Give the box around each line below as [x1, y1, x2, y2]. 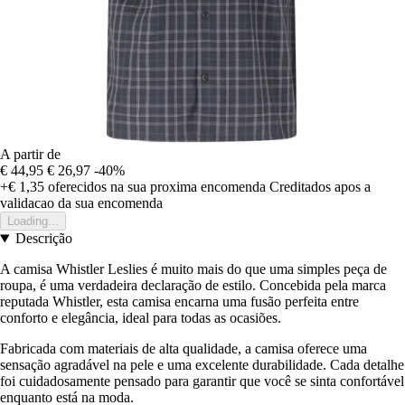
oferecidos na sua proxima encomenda [44, 179, 266, 195]
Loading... [7, 214, 59, 229]
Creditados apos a [269, 179, 371, 195]
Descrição [14, 231, 72, 247]
